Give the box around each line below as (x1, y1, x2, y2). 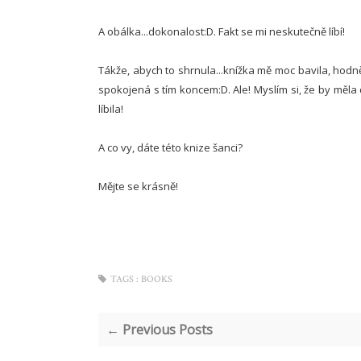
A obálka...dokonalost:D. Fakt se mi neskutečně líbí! (98, 24, 345, 39)
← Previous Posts (106, 321, 213, 338)
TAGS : (110, 273, 139, 285)
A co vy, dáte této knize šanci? (98, 140, 243, 155)
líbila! (98, 102, 123, 116)
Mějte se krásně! (98, 179, 178, 193)
